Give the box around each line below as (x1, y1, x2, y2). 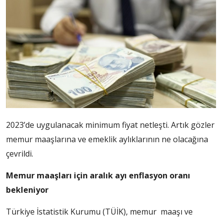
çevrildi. (6, 148, 33, 160)
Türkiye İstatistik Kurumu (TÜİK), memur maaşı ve (6, 206, 193, 218)
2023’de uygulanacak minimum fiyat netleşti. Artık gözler (6, 119, 215, 131)
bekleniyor (6, 184, 49, 196)
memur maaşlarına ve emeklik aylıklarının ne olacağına (6, 134, 208, 145)
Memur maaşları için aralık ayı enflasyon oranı (6, 170, 190, 181)
